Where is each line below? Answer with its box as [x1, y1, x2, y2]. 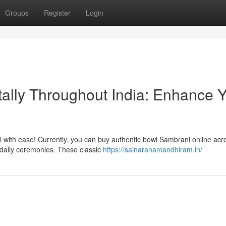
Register [44, 8, 71, 18]
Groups [5, 8, 29, 18]
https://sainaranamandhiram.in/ [103, 144, 202, 154]
